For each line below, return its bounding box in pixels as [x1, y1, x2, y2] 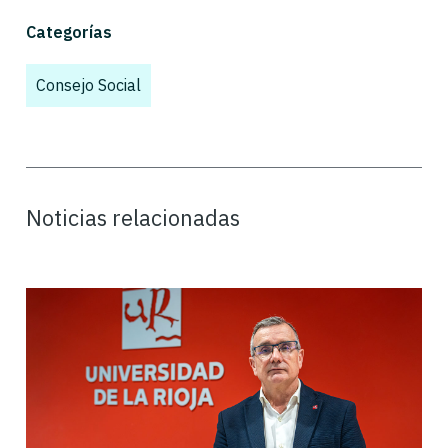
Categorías [26, 22, 112, 43]
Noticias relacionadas [26, 203, 240, 233]
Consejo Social [36, 75, 141, 96]
